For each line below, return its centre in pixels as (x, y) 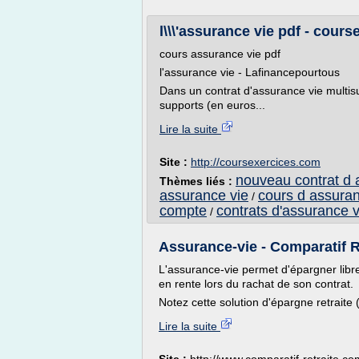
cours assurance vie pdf (220, 54)
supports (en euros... (212, 105)
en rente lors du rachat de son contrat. (256, 284)
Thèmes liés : (198, 181)
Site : (175, 162)
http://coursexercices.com (256, 162)
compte (183, 211)
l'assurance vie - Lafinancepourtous (250, 72)
